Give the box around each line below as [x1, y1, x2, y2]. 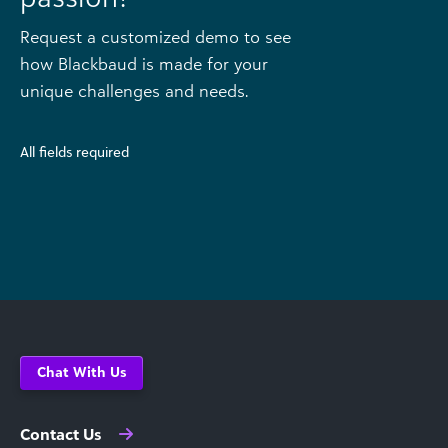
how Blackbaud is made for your [20, 53, 268, 75]
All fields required [20, 143, 129, 161]
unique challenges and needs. [20, 80, 248, 102]
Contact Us [20, 424, 101, 445]
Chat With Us [37, 363, 126, 381]
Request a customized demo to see [20, 26, 291, 48]
